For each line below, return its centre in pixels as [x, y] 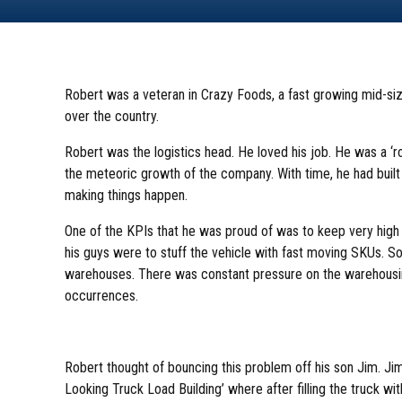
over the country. [112, 116]
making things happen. [126, 195]
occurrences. [101, 295]
